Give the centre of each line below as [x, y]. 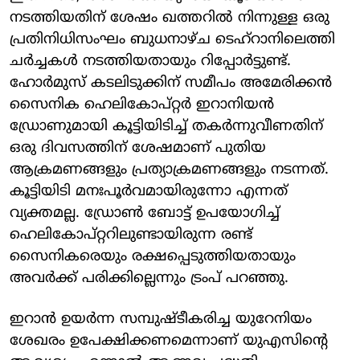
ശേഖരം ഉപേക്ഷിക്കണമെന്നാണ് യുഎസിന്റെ [169, 341]
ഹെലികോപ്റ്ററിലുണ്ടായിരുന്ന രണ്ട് [131, 235]
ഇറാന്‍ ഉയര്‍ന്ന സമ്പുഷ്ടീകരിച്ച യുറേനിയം [161, 319]
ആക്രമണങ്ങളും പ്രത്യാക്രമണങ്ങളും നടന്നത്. [169, 170]
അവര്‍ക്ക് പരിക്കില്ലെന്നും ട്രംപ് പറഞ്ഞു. [149, 278]
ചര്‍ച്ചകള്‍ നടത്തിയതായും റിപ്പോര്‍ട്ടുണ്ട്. [150, 61]
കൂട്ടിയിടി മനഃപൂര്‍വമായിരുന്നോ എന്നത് [149, 192]
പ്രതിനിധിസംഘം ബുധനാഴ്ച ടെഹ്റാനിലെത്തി [172, 40]
